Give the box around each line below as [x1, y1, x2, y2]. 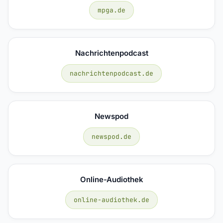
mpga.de [98, 5, 125, 14]
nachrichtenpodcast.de [70, 69, 153, 78]
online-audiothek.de [74, 195, 149, 204]
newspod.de [92, 132, 131, 141]
